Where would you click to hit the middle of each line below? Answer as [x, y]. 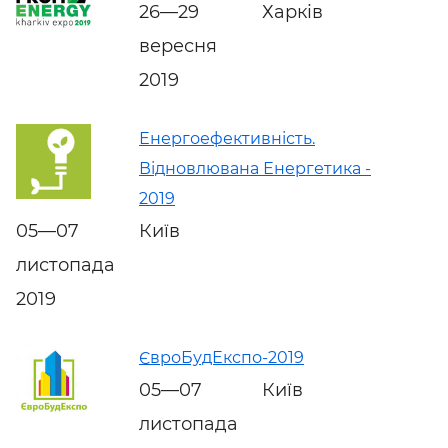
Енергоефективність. [227, 138]
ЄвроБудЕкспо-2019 [221, 357]
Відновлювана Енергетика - [255, 168]
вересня [178, 45]
